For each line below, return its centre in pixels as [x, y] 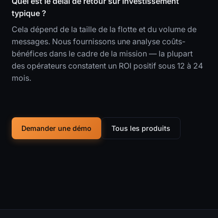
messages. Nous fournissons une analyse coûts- [99, 42]
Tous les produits [141, 128]
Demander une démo [56, 128]
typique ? [29, 13]
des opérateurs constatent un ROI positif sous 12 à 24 [107, 66]
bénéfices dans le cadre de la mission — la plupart [102, 54]
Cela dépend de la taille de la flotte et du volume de [104, 29]
